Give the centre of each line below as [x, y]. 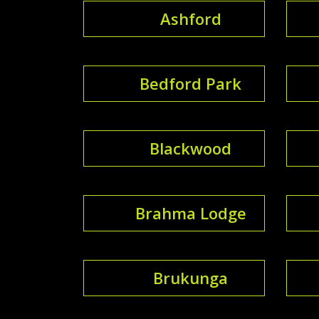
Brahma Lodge [190, 213]
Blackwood [190, 148]
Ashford [190, 18]
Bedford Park [190, 83]
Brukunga [190, 277]
